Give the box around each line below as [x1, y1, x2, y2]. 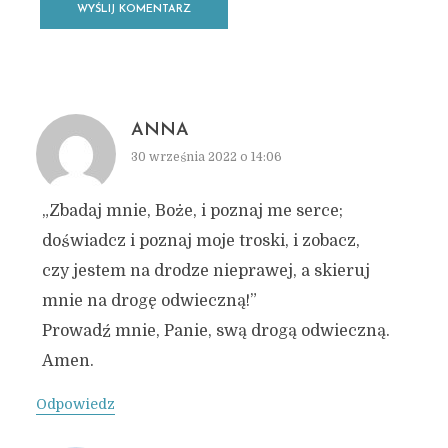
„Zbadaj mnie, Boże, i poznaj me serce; [41, 201, 343, 220]
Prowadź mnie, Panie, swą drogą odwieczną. [41, 321, 390, 340]
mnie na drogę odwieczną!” [41, 291, 257, 310]
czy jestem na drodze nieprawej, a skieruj [41, 261, 370, 280]
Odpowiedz [35, 395, 115, 412]
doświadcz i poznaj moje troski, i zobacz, [41, 231, 360, 250]
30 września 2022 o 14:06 [130, 149, 282, 164]
